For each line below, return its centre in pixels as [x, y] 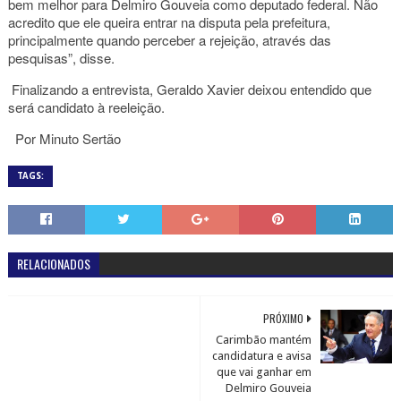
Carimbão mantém [264, 340]
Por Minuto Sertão [64, 138]
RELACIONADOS [53, 264]
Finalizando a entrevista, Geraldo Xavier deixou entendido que [189, 89]
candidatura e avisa [262, 356]
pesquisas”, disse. [63, 58]
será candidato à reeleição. [86, 107]
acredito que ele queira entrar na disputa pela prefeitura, [169, 22]
